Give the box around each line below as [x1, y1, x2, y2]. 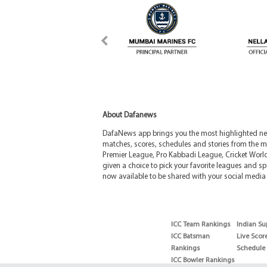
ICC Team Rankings [171, 221, 230, 229]
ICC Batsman [171, 233, 210, 241]
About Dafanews [103, 111, 157, 120]
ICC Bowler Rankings [171, 257, 234, 265]
